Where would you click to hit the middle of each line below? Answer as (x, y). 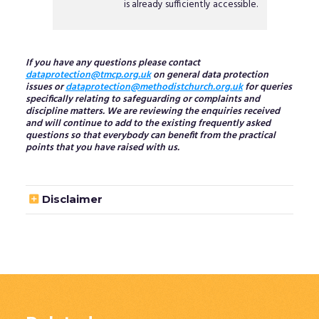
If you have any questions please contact (113, 63)
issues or (45, 87)
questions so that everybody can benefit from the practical (150, 135)
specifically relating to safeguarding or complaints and (142, 99)
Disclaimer (72, 199)
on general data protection (209, 75)
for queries (267, 87)
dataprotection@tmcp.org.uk (88, 75)
